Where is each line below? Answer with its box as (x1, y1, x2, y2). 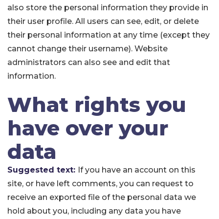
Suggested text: (7, 165, 78, 175)
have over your (7, 115, 168, 141)
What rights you (7, 92, 186, 117)
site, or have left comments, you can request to (7, 179, 194, 188)
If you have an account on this (78, 165, 196, 175)
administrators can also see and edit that (7, 58, 170, 67)
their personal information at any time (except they (7, 30, 210, 40)
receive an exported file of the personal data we (7, 193, 196, 202)
